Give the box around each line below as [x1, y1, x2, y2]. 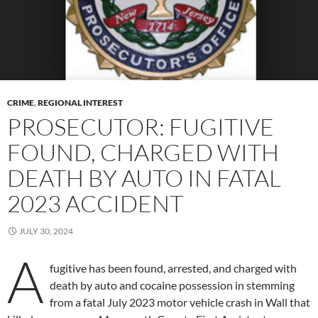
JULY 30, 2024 [19, 225, 73, 236]
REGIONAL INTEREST [38, 97, 123, 108]
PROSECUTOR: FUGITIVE [7, 111, 274, 141]
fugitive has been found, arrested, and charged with [50, 261, 297, 275]
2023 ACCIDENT [7, 188, 183, 218]
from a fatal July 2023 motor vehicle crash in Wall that [50, 295, 310, 309]
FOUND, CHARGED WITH [7, 137, 279, 167]
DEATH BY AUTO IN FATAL [7, 163, 281, 192]
